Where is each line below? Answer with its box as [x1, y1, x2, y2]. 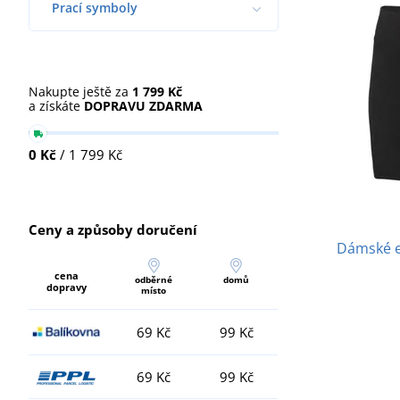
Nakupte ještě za [29, 82, 132, 100]
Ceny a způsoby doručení [29, 220, 197, 238]
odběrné [135, 272, 172, 286]
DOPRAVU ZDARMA [84, 96, 203, 114]
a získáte [29, 96, 84, 114]
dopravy [46, 279, 87, 294]
